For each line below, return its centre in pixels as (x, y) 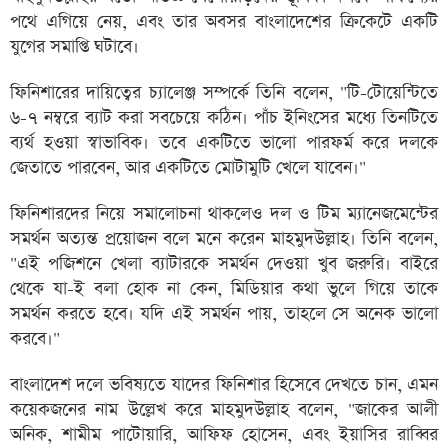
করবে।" (35, 339)
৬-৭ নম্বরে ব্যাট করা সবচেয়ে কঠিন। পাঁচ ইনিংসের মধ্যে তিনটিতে (224, 118)
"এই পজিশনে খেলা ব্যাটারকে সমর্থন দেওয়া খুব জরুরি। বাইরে (224, 264)
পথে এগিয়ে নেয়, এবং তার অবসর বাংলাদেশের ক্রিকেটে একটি (224, 22)
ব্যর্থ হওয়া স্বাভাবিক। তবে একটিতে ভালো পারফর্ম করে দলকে (224, 143)
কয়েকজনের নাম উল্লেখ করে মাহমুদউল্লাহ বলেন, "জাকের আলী (224, 410)
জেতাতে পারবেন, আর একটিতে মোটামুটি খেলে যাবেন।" (188, 168)
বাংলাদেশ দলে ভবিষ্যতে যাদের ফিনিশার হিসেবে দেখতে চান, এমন (224, 385)
